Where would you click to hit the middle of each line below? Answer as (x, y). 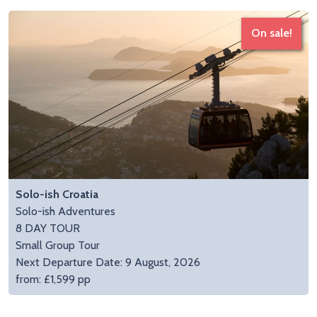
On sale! (271, 33)
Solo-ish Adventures (65, 212)
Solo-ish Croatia (57, 195)
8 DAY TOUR (48, 229)
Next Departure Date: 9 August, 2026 (108, 263)
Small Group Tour (58, 246)
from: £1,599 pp (53, 279)
